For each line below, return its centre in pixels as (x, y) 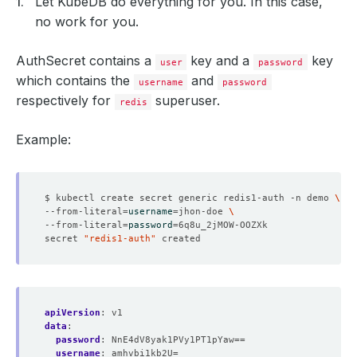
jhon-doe (204, 211)
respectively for (65, 100)
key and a (220, 61)
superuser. (186, 100)
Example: (43, 139)
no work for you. (87, 22)
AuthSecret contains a (86, 61)
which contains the (75, 80)
